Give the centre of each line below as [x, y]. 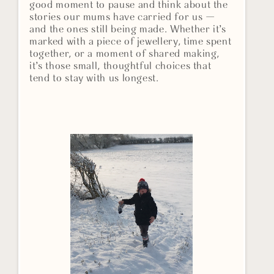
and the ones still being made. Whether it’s [128, 30]
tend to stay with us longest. [94, 79]
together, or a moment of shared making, [125, 54]
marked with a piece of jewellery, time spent [131, 42]
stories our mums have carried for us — [122, 18]
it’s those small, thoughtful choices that [120, 67]
